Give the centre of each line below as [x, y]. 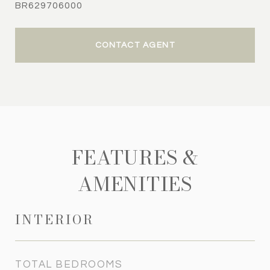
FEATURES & [135, 158]
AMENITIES [135, 184]
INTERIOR [55, 219]
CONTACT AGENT [135, 45]
